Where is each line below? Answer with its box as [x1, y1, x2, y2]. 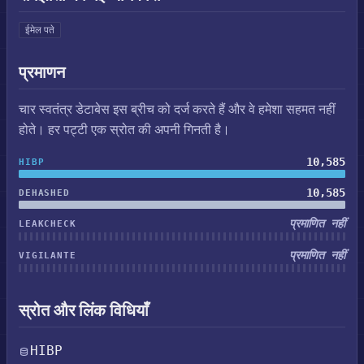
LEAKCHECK [19, 219, 76, 229]
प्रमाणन [19, 63, 65, 82]
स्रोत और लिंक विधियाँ [19, 301, 149, 320]
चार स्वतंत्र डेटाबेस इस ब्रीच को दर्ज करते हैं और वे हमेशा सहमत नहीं [19, 102, 336, 117]
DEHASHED [19, 187, 70, 198]
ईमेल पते [25, 24, 54, 36]
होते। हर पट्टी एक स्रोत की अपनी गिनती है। [19, 122, 230, 137]
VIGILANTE [19, 250, 76, 261]
